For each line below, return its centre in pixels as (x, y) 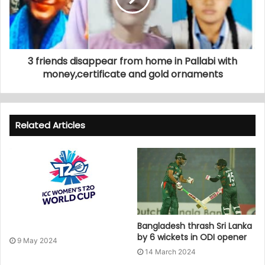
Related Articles (50, 125)
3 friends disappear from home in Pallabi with (132, 61)
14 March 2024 (170, 251)
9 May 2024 (37, 240)
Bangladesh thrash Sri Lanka (195, 226)
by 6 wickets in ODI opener (192, 237)
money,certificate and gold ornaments (132, 74)
